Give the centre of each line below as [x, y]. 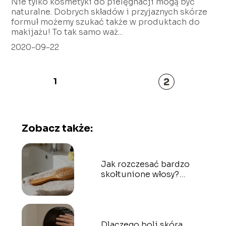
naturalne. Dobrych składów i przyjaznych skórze [109, 12]
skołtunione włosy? [140, 174]
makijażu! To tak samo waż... [67, 32]
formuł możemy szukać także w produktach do [106, 22]
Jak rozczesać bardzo [145, 164]
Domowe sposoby [137, 184]
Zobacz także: [57, 128]
